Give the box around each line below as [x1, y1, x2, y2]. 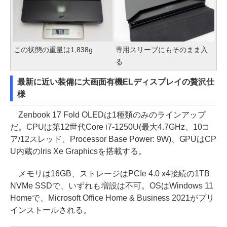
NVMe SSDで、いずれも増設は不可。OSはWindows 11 [10, 181, 213, 190]
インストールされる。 [10, 205, 91, 214]
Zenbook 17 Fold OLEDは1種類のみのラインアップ [10, 110, 206, 119]
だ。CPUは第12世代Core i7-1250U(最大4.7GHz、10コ [10, 122, 210, 131]
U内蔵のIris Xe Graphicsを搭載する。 [10, 146, 146, 156]
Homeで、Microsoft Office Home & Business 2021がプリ [10, 193, 215, 202]
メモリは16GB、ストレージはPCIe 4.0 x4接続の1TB [10, 169, 210, 178]
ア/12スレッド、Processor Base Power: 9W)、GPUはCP [10, 134, 217, 143]
